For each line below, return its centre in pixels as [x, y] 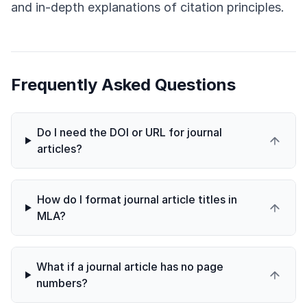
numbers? [62, 283]
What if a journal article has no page [130, 267]
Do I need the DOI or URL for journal [129, 133]
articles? [59, 149]
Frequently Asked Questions [123, 85]
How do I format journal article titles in [137, 200]
